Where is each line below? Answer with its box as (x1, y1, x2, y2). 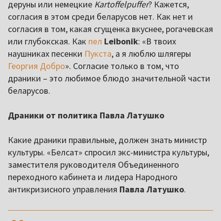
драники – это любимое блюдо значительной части (8, 73, 210, 84)
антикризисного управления (8, 184, 119, 195)
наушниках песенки (8, 48, 84, 60)
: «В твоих (138, 36, 176, 47)
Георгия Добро (8, 60, 65, 72)
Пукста (84, 48, 111, 60)
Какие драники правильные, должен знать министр (8, 134, 207, 146)
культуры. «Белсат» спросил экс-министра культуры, (8, 147, 209, 158)
